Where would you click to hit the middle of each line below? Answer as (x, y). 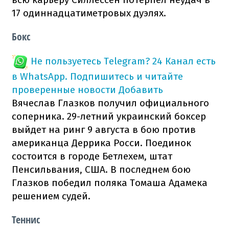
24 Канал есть (184, 61)
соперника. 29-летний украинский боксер (109, 116)
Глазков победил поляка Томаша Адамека (110, 182)
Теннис (26, 219)
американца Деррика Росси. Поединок (101, 143)
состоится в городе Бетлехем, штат (92, 156)
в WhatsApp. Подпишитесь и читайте (97, 76)
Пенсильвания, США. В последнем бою (101, 169)
